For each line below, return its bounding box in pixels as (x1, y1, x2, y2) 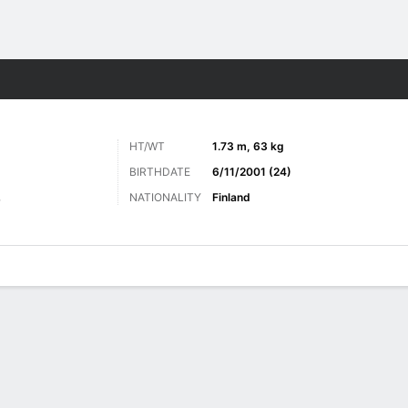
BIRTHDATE (129, 165, 190, 178)
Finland (212, 190, 250, 204)
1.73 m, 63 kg (212, 139, 284, 153)
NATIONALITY (129, 190, 201, 204)
